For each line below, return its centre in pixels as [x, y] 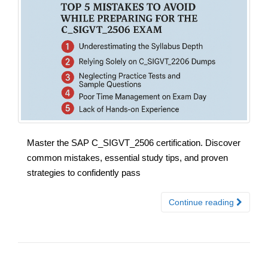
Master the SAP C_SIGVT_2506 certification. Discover [134, 142]
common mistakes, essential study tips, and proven [127, 157]
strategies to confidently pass [84, 172]
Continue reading [202, 202]
